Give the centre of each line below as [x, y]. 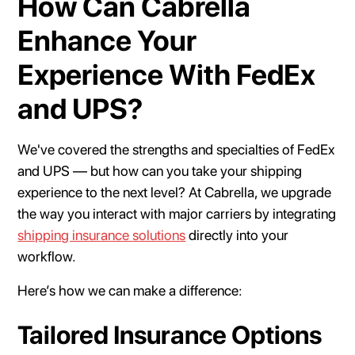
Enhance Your [107, 40]
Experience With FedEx [167, 74]
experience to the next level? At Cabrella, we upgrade [175, 192]
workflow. [49, 256]
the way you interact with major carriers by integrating [177, 213]
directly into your [237, 235]
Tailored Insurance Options [170, 335]
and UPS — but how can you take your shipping [160, 170]
